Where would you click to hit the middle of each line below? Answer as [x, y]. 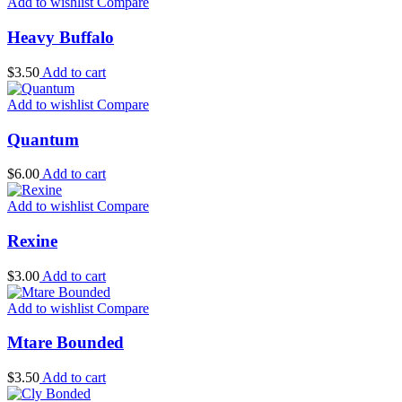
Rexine [32, 241]
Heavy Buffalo [61, 38]
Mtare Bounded [66, 343]
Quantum [43, 139]
